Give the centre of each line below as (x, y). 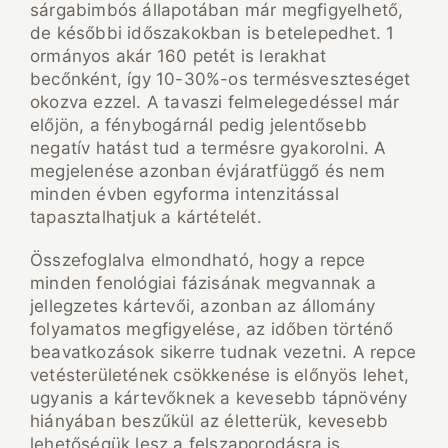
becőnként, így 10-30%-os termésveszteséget (220, 79)
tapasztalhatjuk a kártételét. (146, 217)
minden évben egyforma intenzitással (185, 194)
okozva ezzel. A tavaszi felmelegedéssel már (215, 102)
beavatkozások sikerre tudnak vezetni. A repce (223, 352)
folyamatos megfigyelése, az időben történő (212, 329)
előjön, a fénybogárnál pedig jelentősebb (199, 125)
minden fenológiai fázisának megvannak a (203, 283)
